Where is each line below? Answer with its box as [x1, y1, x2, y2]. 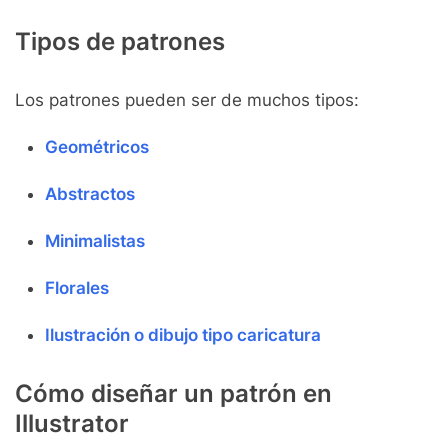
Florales [45, 278, 109, 298]
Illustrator [15, 409, 129, 438]
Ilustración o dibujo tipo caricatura [45, 325, 321, 345]
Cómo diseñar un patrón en [15, 379, 332, 408]
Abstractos [45, 184, 135, 204]
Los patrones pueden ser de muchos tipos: [15, 90, 359, 110]
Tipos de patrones [15, 27, 225, 56]
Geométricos [45, 137, 149, 157]
